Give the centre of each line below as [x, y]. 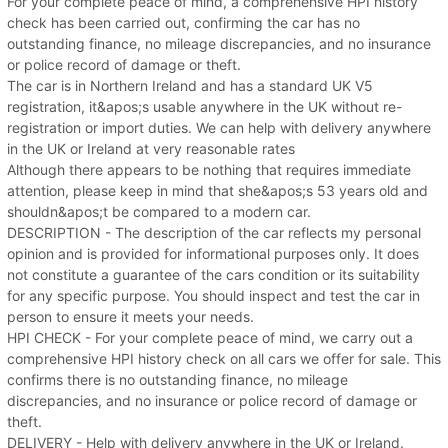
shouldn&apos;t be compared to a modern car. [159, 211]
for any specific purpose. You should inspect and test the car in [213, 295]
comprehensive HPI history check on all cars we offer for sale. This [224, 358]
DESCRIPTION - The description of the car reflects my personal [214, 232]
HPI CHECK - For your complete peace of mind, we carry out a [210, 337]
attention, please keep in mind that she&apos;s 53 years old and [217, 190]
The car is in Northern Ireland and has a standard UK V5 [190, 85]
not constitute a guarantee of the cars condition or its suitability [213, 274]
